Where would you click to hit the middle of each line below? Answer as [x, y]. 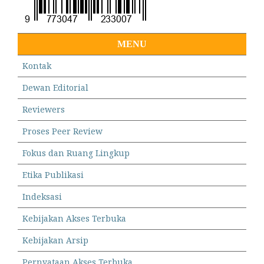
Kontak [37, 65]
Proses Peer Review [62, 131]
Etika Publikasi [53, 174]
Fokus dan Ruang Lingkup [76, 153]
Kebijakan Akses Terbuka [74, 218]
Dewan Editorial [55, 87]
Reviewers [44, 109]
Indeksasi [42, 196]
